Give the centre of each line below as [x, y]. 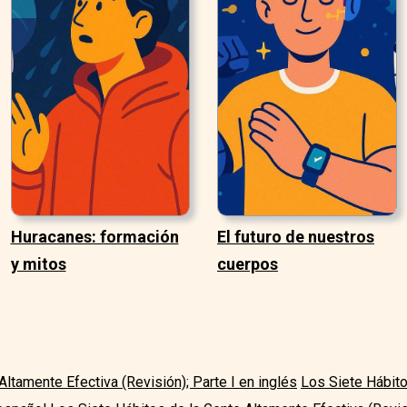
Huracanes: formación [94, 237]
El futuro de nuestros [296, 237]
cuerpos [248, 264]
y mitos [38, 264]
